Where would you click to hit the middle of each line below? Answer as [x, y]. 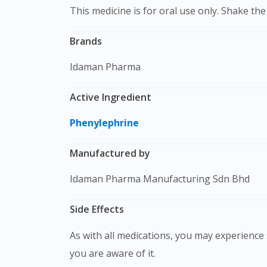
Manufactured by [114, 153]
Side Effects [100, 209]
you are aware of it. [113, 253]
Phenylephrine [105, 123]
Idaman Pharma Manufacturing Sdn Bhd [161, 179]
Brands [89, 41]
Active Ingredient [114, 97]
